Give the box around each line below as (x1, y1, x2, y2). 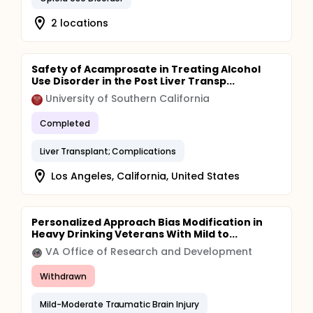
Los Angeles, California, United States (51, 168, 240, 183)
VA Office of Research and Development (45, 245, 252, 259)
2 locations (51, 15, 108, 30)
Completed (40, 117, 90, 129)
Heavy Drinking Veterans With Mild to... (31, 227, 238, 241)
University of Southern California (45, 92, 210, 105)
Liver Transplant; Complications (40, 145, 177, 157)
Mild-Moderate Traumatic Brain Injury (40, 298, 199, 310)
